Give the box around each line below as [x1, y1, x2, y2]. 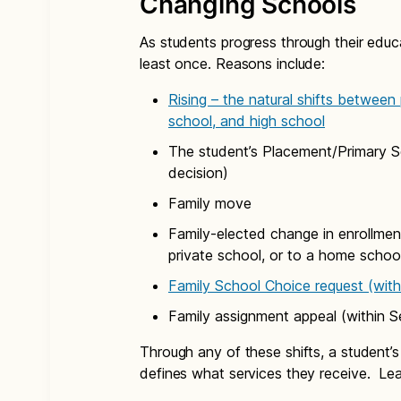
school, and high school [168, 112, 325, 130]
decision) [168, 164, 228, 182]
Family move [168, 194, 252, 212]
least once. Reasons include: [140, 55, 326, 73]
